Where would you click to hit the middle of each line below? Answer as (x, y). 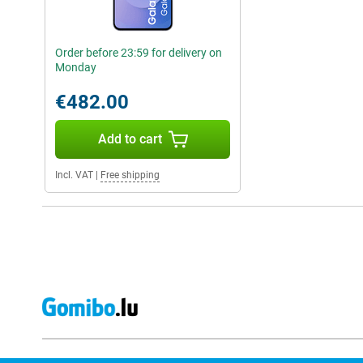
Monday (76, 67)
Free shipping (130, 175)
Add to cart (130, 139)
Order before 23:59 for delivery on (139, 53)
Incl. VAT (74, 175)
